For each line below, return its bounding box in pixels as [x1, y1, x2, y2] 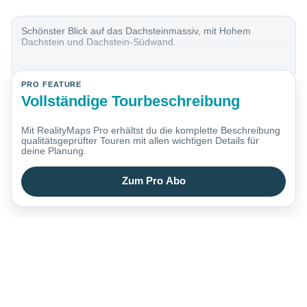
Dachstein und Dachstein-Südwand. [21, 36, 177, 48]
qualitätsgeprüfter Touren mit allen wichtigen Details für [21, 135, 260, 147]
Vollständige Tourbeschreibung [21, 92, 241, 110]
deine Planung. [21, 145, 87, 157]
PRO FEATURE [21, 80, 82, 89]
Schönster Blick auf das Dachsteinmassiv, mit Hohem [21, 25, 251, 37]
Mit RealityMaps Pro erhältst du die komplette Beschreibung [21, 125, 281, 136]
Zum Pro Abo [121, 175, 186, 187]
